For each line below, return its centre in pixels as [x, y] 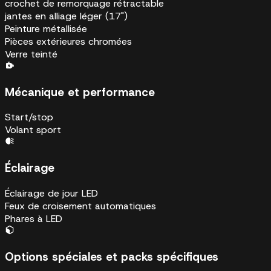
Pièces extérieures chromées [68, 41]
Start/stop [29, 117]
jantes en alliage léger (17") [66, 16]
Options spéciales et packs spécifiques [112, 256]
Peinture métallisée [46, 29]
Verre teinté [31, 54]
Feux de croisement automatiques [80, 206]
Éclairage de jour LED [51, 193]
